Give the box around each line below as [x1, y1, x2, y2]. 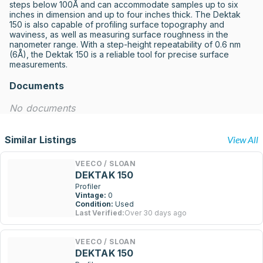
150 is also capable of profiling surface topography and [9, 19, 224, 29]
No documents [9, 102, 76, 114]
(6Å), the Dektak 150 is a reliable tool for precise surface [9, 49, 229, 59]
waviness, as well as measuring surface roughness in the [9, 29, 228, 39]
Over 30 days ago [124, 208, 187, 217]
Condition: [75, 200, 113, 208]
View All [227, 134, 258, 145]
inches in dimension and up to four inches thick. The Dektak [9, 9, 241, 19]
